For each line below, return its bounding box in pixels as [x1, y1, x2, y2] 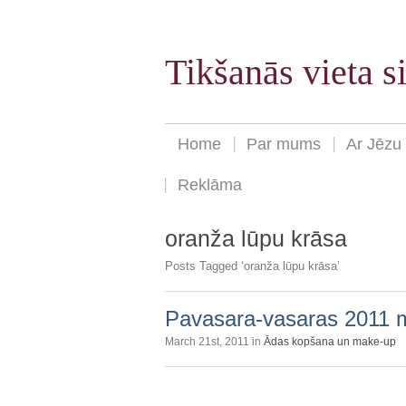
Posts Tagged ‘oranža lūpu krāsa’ [165, 258, 340, 273]
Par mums [246, 135, 321, 154]
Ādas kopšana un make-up [264, 334, 396, 348]
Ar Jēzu [346, 135, 401, 154]
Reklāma [178, 176, 242, 195]
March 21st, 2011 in [165, 334, 264, 348]
